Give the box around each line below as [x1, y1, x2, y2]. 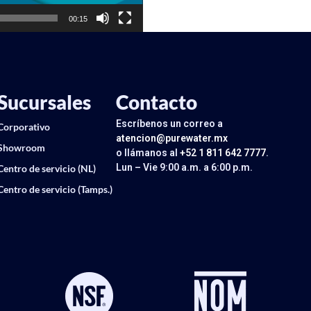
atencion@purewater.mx [116, 133, 228, 144]
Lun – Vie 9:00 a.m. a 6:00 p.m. [116, 162, 253, 173]
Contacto [116, 90, 197, 114]
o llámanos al [116, 147, 180, 158]
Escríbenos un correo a [116, 118, 223, 129]
